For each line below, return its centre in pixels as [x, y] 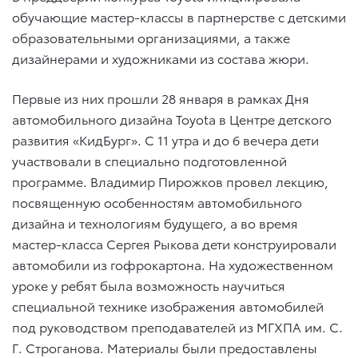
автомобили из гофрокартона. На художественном [173, 264]
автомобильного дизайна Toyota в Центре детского [172, 118]
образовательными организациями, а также [151, 37]
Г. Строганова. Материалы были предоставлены [165, 347]
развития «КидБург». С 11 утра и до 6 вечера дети [165, 139]
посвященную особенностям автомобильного [157, 201]
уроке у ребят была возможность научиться [149, 284]
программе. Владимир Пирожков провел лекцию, [170, 181]
